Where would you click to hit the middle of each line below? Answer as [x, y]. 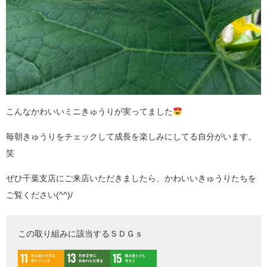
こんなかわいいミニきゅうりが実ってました [89, 112]
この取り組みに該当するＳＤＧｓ [80, 234]
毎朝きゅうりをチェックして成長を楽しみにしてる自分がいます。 [131, 137]
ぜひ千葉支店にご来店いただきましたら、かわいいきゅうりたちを [131, 178]
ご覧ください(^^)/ [39, 195]
